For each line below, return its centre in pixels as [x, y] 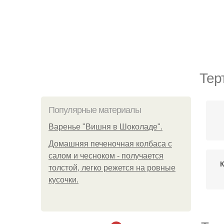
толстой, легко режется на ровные [112, 168]
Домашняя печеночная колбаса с [110, 144]
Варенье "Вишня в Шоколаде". [105, 127]
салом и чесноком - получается [106, 156]
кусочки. [63, 180]
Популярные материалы [95, 110]
